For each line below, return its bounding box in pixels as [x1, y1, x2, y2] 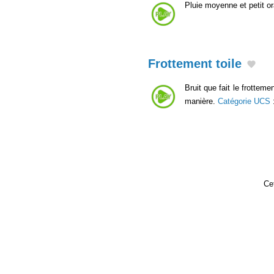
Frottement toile [148, 56, 242, 70]
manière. [185, 96, 218, 106]
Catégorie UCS [218, 96, 270, 106]
